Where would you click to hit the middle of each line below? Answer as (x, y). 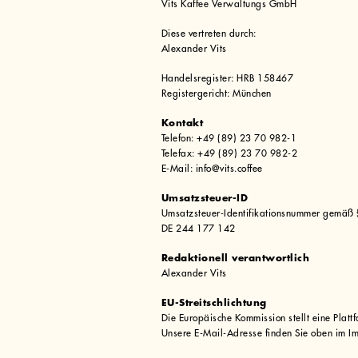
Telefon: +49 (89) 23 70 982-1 (229, 139)
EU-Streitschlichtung (214, 303)
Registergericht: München (216, 94)
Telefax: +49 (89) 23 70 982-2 (229, 154)
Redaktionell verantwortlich (235, 259)
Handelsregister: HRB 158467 (227, 79)
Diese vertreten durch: (209, 34)
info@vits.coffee (229, 169)
